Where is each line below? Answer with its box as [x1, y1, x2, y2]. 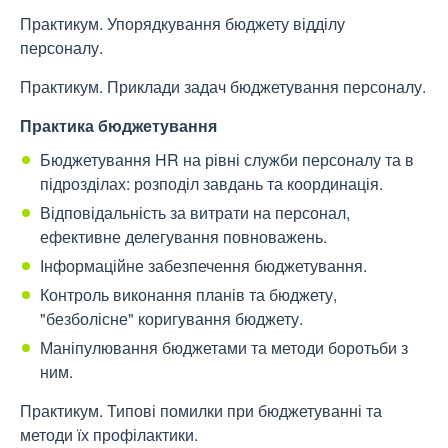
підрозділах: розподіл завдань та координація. [40, 172, 383, 196]
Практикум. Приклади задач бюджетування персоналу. [20, 75, 426, 99]
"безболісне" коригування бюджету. [40, 307, 303, 331]
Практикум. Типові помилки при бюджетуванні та [20, 399, 382, 423]
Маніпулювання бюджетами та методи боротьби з [40, 336, 408, 360]
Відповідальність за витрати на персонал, [40, 201, 350, 225]
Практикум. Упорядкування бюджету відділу [20, 12, 345, 36]
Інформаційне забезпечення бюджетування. [40, 254, 367, 278]
